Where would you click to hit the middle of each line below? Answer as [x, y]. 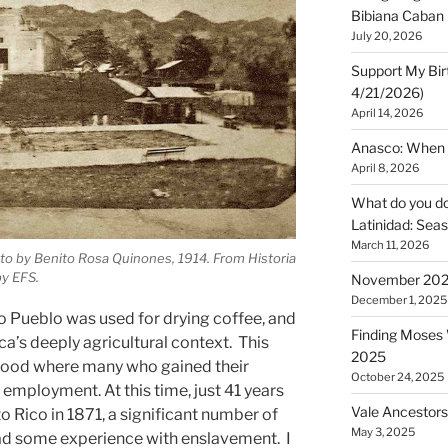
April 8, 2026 [384, 168]
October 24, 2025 [397, 377]
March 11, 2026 [389, 245]
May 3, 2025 [382, 432]
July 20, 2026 [386, 36]
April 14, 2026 [386, 113]
